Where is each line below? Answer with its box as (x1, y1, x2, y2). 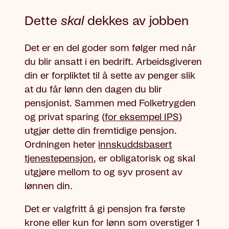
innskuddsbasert (98, 140, 172, 150)
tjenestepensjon (25, 154, 94, 164)
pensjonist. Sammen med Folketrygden (25, 99, 196, 108)
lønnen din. (25, 181, 75, 191)
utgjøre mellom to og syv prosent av (25, 168, 182, 177)
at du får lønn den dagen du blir (25, 85, 162, 95)
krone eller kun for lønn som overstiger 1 (25, 218, 200, 228)
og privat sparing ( (25, 112, 105, 122)
